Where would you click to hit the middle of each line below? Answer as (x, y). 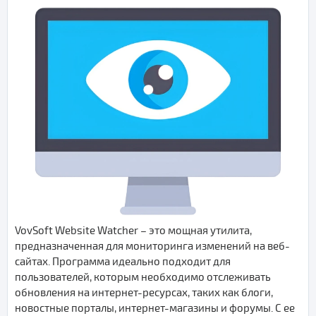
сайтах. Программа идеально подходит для (123, 262)
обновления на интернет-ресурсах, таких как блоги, (144, 293)
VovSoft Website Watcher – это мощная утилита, (133, 231)
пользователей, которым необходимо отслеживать (143, 278)
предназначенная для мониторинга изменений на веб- (152, 247)
